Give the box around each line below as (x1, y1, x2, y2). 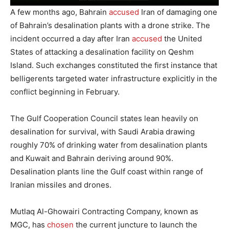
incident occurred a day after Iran (10, 33, 132, 43)
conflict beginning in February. (10, 86, 122, 97)
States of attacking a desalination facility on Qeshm (10, 47, 194, 57)
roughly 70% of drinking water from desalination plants (10, 140, 208, 150)
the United (162, 33, 202, 43)
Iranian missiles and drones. (10, 179, 113, 190)
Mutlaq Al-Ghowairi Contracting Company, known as (10, 206, 198, 216)
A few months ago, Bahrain (10, 7, 109, 17)
